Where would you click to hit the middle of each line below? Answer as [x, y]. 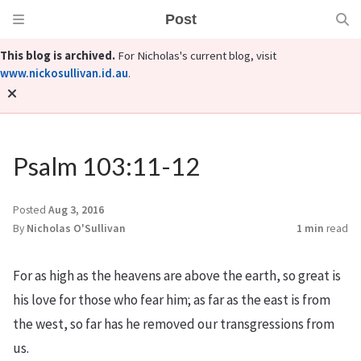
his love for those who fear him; [103, 300]
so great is [312, 276]
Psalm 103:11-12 [106, 167]
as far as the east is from [262, 300]
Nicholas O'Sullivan [76, 229]
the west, [41, 324]
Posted [31, 210]
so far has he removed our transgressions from [202, 324]
